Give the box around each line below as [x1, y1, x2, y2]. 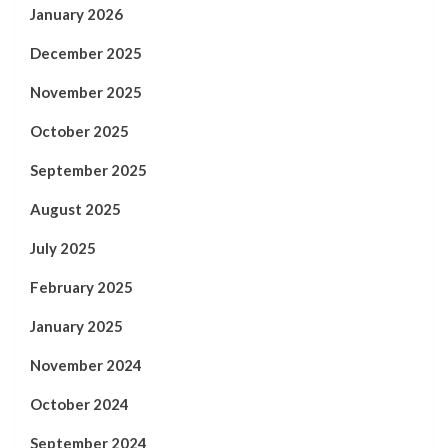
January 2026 [30, 5, 123, 23]
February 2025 [30, 278, 133, 296]
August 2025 [30, 200, 121, 218]
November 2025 [30, 83, 142, 101]
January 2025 [30, 317, 123, 335]
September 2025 [30, 161, 147, 179]
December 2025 [30, 44, 142, 62]
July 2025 [30, 239, 96, 257]
